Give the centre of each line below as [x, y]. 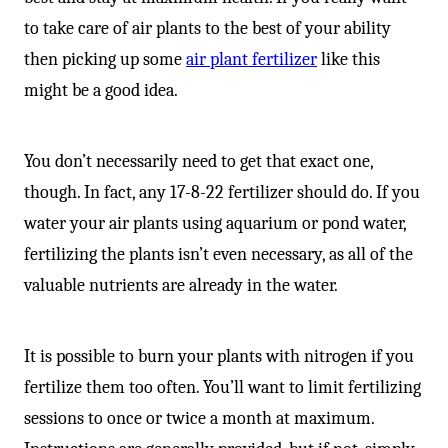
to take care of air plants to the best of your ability [207, 28]
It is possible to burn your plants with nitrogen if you [219, 356]
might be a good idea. [101, 90]
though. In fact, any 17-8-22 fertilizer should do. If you [222, 192]
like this [348, 59]
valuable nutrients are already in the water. [181, 285]
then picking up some [105, 59]
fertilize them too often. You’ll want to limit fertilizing [222, 387]
